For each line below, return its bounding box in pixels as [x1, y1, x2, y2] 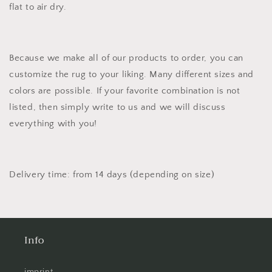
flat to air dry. [9, 2, 67, 13]
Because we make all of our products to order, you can [9, 53, 243, 64]
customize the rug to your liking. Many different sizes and [9, 69, 254, 80]
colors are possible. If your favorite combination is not [9, 86, 240, 97]
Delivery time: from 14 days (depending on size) [9, 169, 215, 180]
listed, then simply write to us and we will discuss [9, 102, 226, 113]
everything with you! [9, 118, 97, 129]
